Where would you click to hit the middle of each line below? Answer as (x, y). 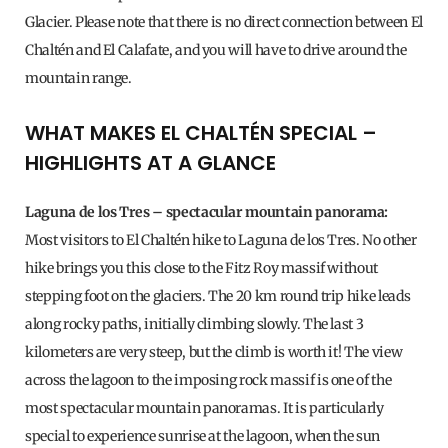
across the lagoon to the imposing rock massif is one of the (208, 380)
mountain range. (78, 78)
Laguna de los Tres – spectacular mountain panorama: (207, 212)
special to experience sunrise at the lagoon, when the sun (203, 436)
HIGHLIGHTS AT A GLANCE (150, 163)
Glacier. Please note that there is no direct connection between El (224, 22)
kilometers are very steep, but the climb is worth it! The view (214, 352)
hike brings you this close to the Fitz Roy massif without (202, 268)
